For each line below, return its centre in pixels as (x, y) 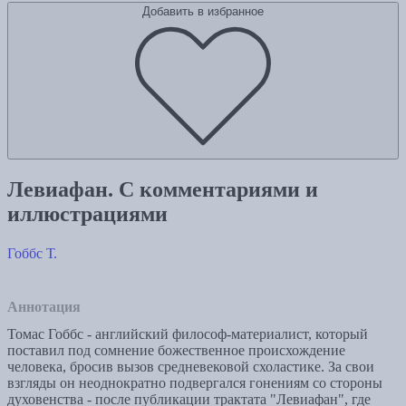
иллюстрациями (87, 214)
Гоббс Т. (32, 254)
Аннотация (44, 307)
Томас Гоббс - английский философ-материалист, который (188, 334)
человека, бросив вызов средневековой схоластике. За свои (191, 367)
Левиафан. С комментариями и (163, 190)
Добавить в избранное (203, 12)
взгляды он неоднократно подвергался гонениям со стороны (195, 383)
